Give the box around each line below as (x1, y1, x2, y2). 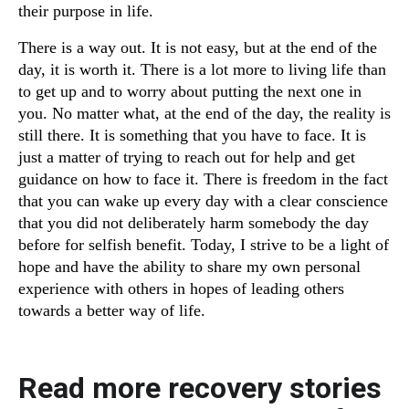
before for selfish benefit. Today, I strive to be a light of (18, 236, 389, 255)
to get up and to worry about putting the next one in (18, 82, 362, 101)
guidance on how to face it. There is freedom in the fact (18, 170, 388, 189)
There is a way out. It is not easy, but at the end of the (18, 38, 377, 58)
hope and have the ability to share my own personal (18, 257, 361, 277)
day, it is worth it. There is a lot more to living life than (18, 60, 386, 79)
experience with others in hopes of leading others (18, 279, 344, 299)
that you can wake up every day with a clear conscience (18, 192, 388, 211)
